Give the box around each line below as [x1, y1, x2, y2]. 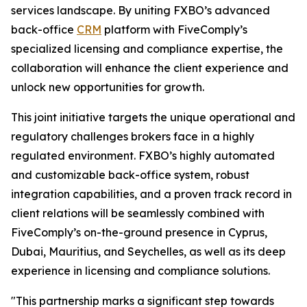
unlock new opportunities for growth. [11, 80, 204, 94]
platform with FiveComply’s [101, 23, 247, 36]
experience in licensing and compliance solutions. [11, 264, 270, 278]
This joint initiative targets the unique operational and [11, 110, 295, 124]
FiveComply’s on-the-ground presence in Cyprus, [11, 225, 267, 239]
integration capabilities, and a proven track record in [11, 187, 292, 201]
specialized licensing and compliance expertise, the [11, 42, 283, 56]
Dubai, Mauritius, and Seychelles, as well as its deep [11, 245, 286, 258]
